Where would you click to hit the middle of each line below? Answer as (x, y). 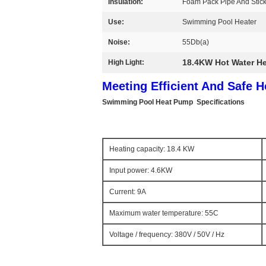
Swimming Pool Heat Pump (148, 102)
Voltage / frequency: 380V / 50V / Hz (167, 235)
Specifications (221, 102)
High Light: (126, 62)
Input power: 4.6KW (141, 170)
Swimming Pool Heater (219, 22)
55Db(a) (196, 42)
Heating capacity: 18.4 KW (152, 149)
